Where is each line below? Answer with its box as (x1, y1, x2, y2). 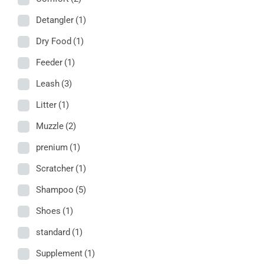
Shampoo (36, 184, 74, 195)
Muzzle (36, 120, 64, 131)
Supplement (36, 247, 82, 259)
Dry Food (36, 35, 71, 47)
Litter (36, 99, 57, 110)
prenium (36, 141, 68, 153)
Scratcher (36, 163, 74, 174)
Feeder (36, 57, 62, 68)
